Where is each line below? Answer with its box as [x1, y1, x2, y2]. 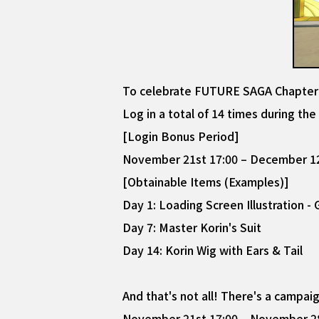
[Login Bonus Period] [122, 127, 239, 145]
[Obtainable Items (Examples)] [122, 173, 289, 190]
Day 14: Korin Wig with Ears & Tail [122, 241, 303, 258]
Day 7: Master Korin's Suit [122, 219, 261, 236]
